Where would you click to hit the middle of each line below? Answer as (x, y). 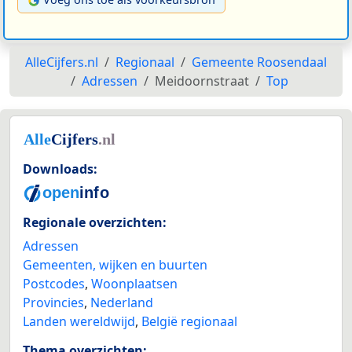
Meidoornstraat (202, 81)
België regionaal (189, 322)
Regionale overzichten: (95, 223)
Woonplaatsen (134, 284)
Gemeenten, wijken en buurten (115, 265)
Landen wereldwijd (79, 322)
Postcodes (54, 284)
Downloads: (60, 169)
